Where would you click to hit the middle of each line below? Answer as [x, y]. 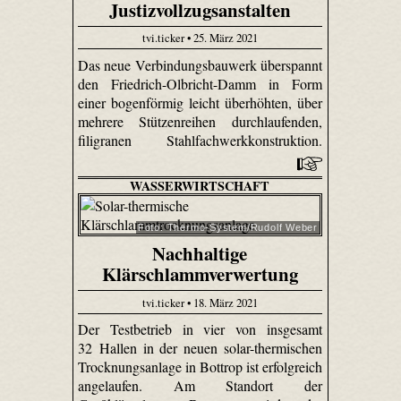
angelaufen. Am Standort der [200, 386]
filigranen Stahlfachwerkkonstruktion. [200, 140]
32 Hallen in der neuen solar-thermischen [200, 348]
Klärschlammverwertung [200, 274]
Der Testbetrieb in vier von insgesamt [200, 329]
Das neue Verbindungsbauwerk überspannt [200, 64]
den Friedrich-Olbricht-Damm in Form [200, 83]
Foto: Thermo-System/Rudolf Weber [227, 227]
